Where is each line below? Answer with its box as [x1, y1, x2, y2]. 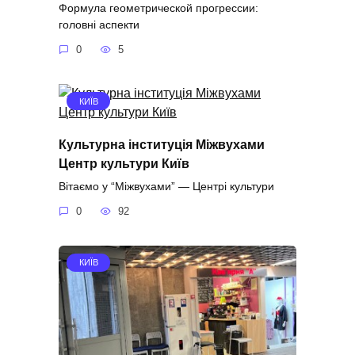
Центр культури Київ [59, 156, 189, 170]
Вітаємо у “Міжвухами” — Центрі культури [59, 179, 274, 193]
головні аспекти [59, 17, 139, 31]
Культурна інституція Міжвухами [59, 137, 265, 151]
